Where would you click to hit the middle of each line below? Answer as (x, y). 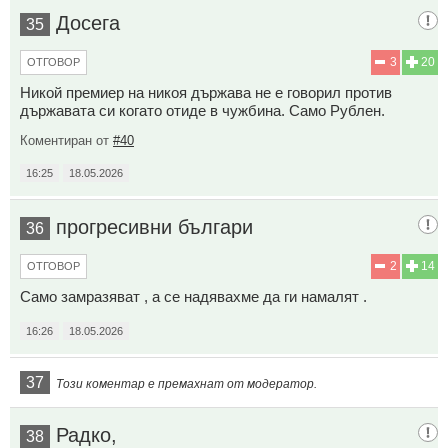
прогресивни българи (154, 226)
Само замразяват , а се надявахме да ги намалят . (193, 296)
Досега (88, 22)
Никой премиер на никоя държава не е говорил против (206, 92)
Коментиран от (66, 140)
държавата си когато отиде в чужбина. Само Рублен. (202, 110)
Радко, (86, 434)
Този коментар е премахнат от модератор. (186, 383)
